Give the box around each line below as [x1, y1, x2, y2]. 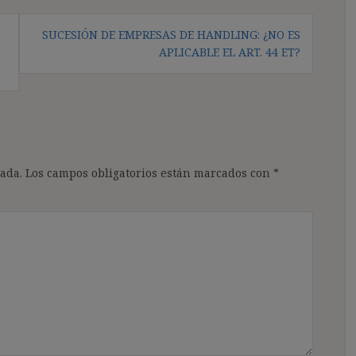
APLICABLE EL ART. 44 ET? [159, 44, 300, 60]
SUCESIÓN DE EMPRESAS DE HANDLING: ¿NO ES [42, 26, 300, 42]
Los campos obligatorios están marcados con [25, 164, 273, 180]
